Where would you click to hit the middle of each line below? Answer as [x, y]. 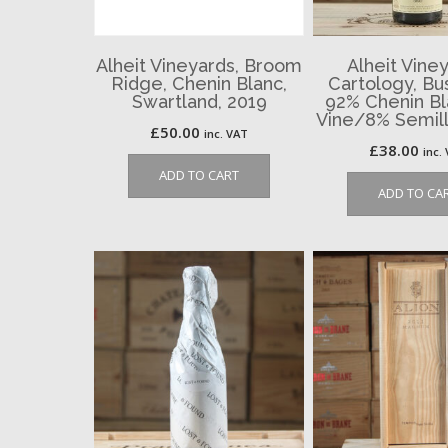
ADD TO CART [199, 175]
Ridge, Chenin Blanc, [199, 84]
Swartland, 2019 [199, 102]
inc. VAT [226, 134]
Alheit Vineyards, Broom [199, 66]
